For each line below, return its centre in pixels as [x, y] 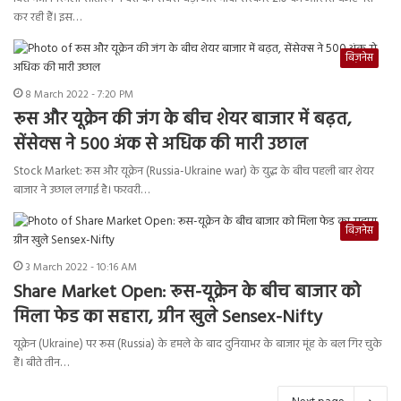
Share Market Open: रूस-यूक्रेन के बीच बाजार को [187, 293]
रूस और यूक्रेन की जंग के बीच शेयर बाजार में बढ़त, [183, 120]
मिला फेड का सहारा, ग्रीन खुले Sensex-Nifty [168, 318]
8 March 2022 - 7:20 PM [79, 95]
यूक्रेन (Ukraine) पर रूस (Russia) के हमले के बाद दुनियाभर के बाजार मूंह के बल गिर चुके [198, 345]
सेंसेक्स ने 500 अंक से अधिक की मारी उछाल [161, 145]
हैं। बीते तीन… [41, 363]
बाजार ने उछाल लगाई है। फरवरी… [81, 191]
